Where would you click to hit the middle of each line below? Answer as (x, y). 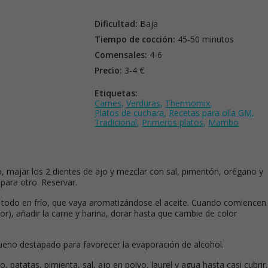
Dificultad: (116, 24)
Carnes (108, 103)
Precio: (108, 70)
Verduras (143, 103)
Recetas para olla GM (210, 113)
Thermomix (188, 103)
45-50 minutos (205, 39)
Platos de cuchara (129, 113)
